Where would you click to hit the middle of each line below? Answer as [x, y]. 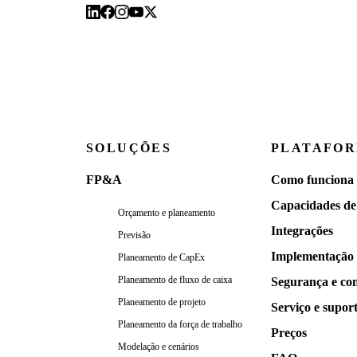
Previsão [134, 235]
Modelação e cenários [159, 346]
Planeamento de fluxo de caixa [175, 279]
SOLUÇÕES [129, 147]
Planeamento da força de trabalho [180, 324]
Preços [289, 332]
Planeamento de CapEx [161, 257]
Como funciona [312, 179]
